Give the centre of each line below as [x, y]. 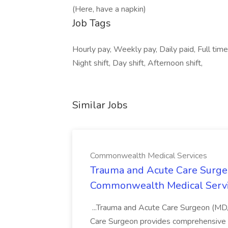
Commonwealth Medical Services [149, 156]
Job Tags [92, 23]
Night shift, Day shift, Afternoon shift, [137, 63]
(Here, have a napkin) [109, 9]
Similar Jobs [100, 105]
